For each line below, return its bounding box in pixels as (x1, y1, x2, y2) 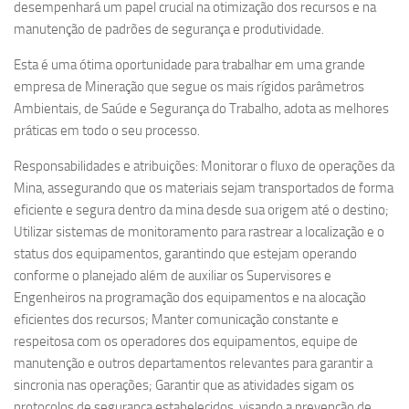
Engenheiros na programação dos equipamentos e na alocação (14, 289, 366, 306)
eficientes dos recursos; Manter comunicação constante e (14, 311, 339, 328)
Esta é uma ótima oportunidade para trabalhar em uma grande (14, 57, 365, 73)
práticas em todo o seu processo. (14, 122, 200, 139)
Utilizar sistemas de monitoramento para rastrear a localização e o (14, 224, 384, 240)
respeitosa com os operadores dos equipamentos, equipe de (14, 333, 358, 350)
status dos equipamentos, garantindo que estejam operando (14, 246, 357, 262)
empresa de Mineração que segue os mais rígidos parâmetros (14, 79, 364, 95)
